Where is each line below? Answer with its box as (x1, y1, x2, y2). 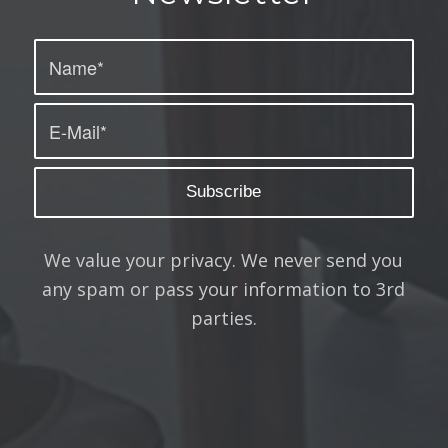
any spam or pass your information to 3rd (42, 276, 406, 301)
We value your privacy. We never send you (44, 247, 404, 272)
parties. (190, 305, 257, 330)
